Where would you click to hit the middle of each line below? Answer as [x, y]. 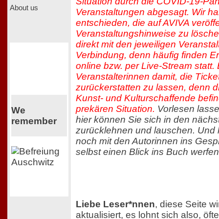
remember [34, 121]
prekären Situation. [115, 109]
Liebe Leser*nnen [115, 204]
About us [24, 8]
